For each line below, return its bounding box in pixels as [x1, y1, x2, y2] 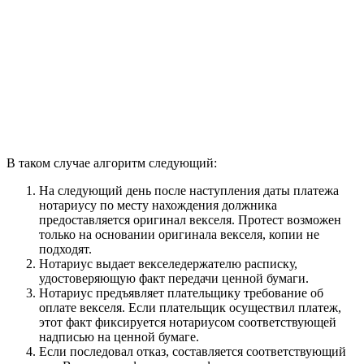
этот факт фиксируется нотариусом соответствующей [39, 315, 336, 330]
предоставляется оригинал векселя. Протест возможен [39, 213, 341, 227]
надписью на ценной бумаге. [39, 330, 199, 344]
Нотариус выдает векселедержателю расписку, [39, 257, 297, 271]
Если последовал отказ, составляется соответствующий [39, 344, 346, 359]
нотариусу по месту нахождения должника [39, 198, 277, 213]
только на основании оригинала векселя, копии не [39, 227, 319, 242]
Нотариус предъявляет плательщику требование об [39, 286, 323, 301]
